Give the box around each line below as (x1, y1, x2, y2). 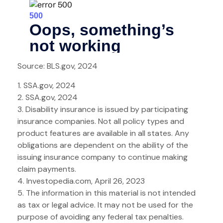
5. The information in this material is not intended (17, 187, 196, 198)
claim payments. (17, 163, 76, 174)
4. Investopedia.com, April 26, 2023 (17, 175, 145, 186)
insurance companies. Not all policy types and (17, 115, 184, 126)
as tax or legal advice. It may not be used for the (17, 199, 193, 210)
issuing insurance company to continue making (17, 151, 188, 162)
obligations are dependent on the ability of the (17, 139, 188, 150)
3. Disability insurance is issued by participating (17, 104, 188, 114)
